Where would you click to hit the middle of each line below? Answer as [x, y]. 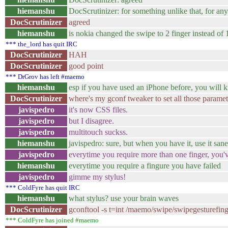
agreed [79, 22]
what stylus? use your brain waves [124, 198]
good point [86, 66]
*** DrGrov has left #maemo [45, 77]
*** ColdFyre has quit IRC [43, 188]
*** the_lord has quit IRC [41, 44]
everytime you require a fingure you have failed [145, 166]
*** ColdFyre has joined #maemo [52, 220]
